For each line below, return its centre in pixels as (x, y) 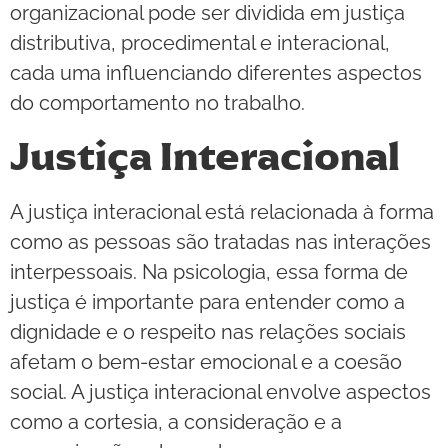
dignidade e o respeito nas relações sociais (208, 331)
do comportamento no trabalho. (157, 103)
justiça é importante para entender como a (207, 301)
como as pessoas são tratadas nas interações (220, 241)
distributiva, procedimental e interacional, (200, 43)
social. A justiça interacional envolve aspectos (220, 391)
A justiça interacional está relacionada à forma (222, 211)
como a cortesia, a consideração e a (176, 421)
